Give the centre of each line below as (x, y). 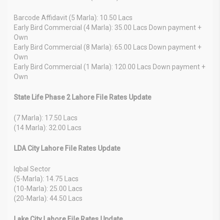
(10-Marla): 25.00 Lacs (48, 188)
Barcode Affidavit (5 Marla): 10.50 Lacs (73, 17)
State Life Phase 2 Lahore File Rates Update (82, 97)
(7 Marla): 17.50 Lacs (46, 118)
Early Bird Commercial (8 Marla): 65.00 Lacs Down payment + (108, 47)
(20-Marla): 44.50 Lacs (48, 198)
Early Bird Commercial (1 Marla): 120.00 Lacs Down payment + (110, 67)
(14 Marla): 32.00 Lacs (48, 127)
